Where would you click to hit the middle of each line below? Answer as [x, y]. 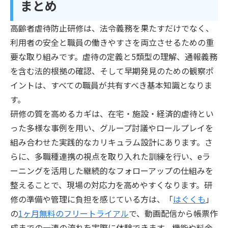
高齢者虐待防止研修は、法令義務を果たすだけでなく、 [112, 28]
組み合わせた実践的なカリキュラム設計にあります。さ [111, 142]
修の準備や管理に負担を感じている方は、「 [92, 199]
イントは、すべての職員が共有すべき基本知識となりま [111, 85]
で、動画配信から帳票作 [173, 213]
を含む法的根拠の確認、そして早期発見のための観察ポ [112, 70]
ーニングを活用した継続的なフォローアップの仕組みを [112, 170]
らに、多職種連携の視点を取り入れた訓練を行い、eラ [110, 156]
